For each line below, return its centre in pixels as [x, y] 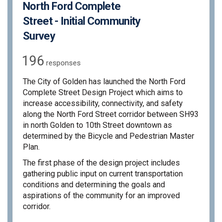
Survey [39, 36]
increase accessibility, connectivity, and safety [103, 104]
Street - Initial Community [82, 21]
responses [62, 63]
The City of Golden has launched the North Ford [104, 82]
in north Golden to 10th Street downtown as [97, 125]
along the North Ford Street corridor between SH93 [111, 114]
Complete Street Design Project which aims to [103, 93]
